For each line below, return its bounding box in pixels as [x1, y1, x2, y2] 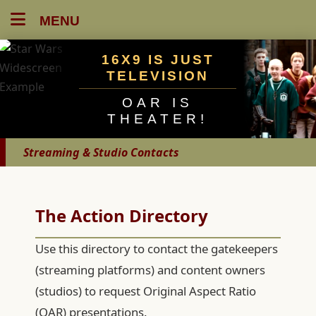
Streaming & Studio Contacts [23, 144, 179, 160]
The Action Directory [35, 204, 208, 227]
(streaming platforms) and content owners [35, 262, 265, 278]
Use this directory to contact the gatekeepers [35, 241, 278, 257]
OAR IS [122, 95, 193, 110]
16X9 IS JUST [101, 51, 214, 67]
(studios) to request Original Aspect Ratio [35, 283, 256, 299]
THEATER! [107, 111, 208, 126]
